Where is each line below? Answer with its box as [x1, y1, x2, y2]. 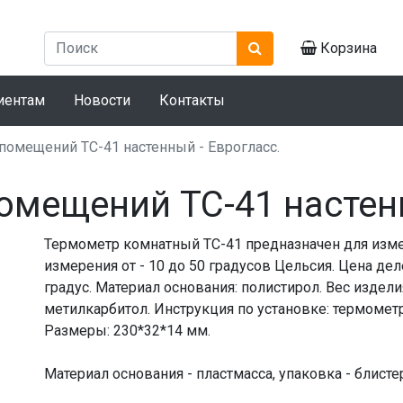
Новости [74, 91, 130, 109]
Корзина [317, 39, 377, 57]
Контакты [159, 91, 225, 109]
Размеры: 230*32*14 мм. [44, 321, 210, 339]
